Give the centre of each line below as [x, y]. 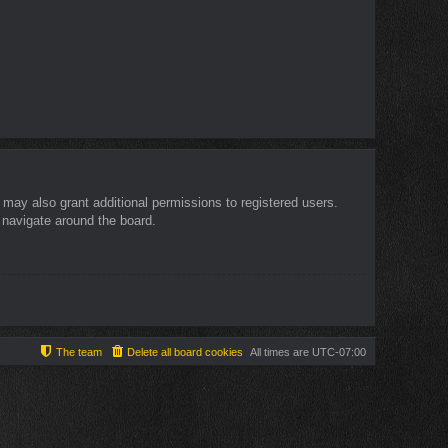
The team [79, 351]
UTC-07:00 [339, 351]
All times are [281, 351]
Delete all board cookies [185, 351]
